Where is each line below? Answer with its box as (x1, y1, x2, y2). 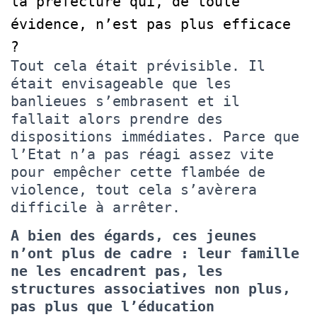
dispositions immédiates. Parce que (11, 127, 299, 145)
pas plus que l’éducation (11, 297, 214, 315)
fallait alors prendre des (11, 110, 223, 127)
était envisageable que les (11, 74, 231, 92)
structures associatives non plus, (11, 279, 291, 297)
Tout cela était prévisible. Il (11, 57, 265, 74)
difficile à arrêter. (11, 198, 180, 216)
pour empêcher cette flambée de (11, 163, 265, 180)
